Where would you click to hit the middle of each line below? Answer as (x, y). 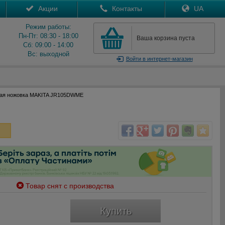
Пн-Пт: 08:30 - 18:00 (48, 36)
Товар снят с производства (70, 186)
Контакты (126, 9)
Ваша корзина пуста (166, 38)
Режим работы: (48, 27)
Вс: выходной (48, 54)
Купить (116, 211)
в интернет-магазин (167, 59)
